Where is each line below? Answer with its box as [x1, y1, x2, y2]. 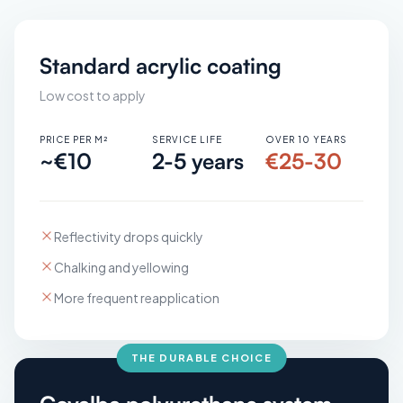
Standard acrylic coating [40, 51, 282, 79]
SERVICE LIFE [152, 133, 223, 145]
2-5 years [152, 147, 245, 175]
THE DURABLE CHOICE [130, 351, 273, 363]
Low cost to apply [40, 86, 146, 103]
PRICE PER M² [40, 133, 108, 145]
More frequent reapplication [54, 289, 219, 306]
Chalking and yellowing [54, 258, 189, 275]
